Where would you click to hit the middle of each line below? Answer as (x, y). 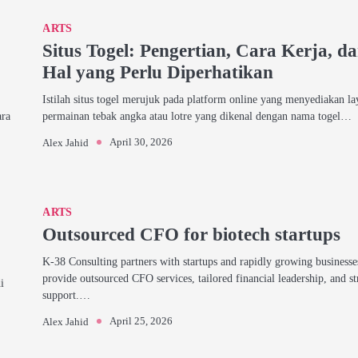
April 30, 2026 (141, 142)
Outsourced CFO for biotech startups (192, 234)
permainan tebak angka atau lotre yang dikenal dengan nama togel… (197, 116)
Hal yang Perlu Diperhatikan (158, 72)
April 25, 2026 (141, 321)
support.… (67, 295)
